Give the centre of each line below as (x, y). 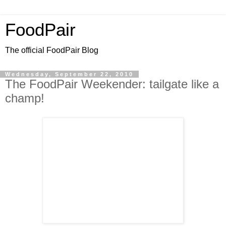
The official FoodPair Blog (52, 50)
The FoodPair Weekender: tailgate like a (112, 84)
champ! (25, 98)
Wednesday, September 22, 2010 (69, 74)
